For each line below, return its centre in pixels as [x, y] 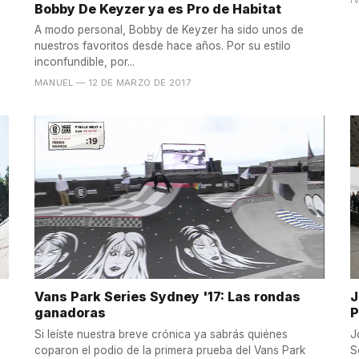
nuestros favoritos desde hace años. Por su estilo [162, 46]
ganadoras [70, 313]
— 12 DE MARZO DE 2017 [134, 83]
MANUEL [54, 83]
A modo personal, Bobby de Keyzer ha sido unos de [169, 30]
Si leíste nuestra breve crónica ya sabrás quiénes [161, 334]
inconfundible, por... [84, 62]
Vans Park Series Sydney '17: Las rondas [167, 297]
